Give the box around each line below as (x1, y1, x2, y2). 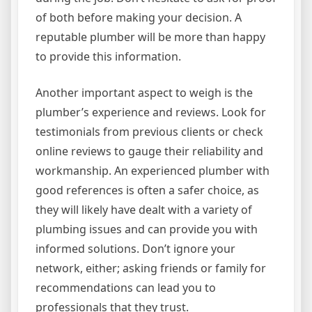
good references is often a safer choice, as (36, 182, 259, 198)
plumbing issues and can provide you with (36, 221, 258, 237)
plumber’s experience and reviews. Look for (36, 104, 266, 120)
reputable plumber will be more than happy (36, 29, 265, 45)
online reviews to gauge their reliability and (36, 143, 263, 159)
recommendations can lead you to (36, 279, 216, 295)
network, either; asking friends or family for (36, 260, 266, 276)
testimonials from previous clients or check (36, 123, 263, 139)
